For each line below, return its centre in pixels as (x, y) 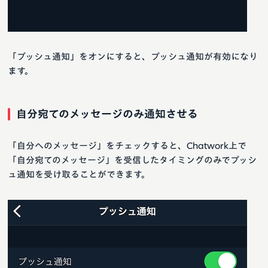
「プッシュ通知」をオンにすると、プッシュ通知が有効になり (133, 57)
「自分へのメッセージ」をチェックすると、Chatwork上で (127, 146)
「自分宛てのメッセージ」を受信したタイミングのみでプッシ (132, 160)
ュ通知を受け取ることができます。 (79, 175)
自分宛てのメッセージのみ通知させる (107, 114)
